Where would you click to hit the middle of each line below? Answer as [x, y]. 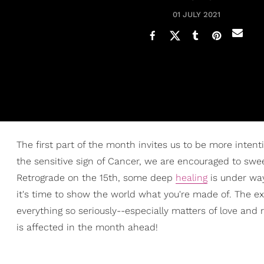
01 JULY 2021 [197, 14]
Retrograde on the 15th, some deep [96, 178]
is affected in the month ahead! [87, 227]
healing [192, 178]
